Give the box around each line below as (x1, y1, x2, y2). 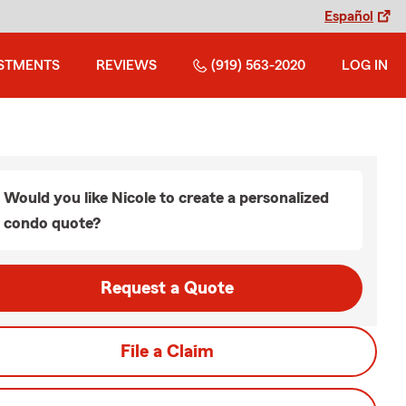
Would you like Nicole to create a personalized (4, 189, 329, 206)
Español (324, 9, 373, 24)
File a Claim (120, 343, 214, 361)
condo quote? (4, 215, 101, 231)
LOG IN (342, 58, 388, 72)
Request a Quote (100, 279, 234, 297)
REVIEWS (96, 58, 157, 72)
